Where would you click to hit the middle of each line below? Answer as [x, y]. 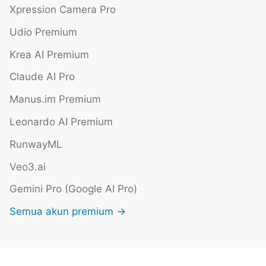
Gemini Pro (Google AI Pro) [73, 189]
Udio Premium [43, 32]
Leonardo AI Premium [61, 121]
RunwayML [36, 144]
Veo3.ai [28, 167]
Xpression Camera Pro [63, 9]
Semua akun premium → [68, 212]
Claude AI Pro [42, 77]
